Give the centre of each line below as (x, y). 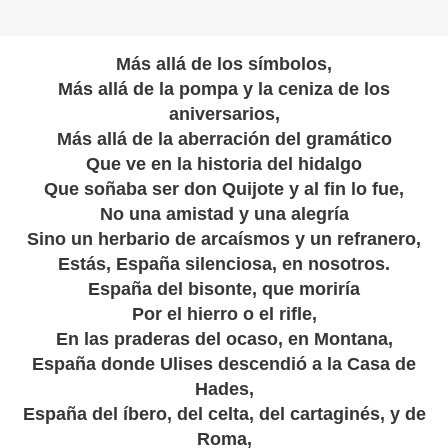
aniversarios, (224, 114)
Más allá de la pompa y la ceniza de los (224, 89)
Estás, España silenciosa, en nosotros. (224, 264)
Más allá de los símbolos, (224, 64)
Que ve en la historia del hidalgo (224, 164)
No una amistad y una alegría (224, 214)
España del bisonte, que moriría (224, 289)
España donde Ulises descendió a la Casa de (224, 364)
